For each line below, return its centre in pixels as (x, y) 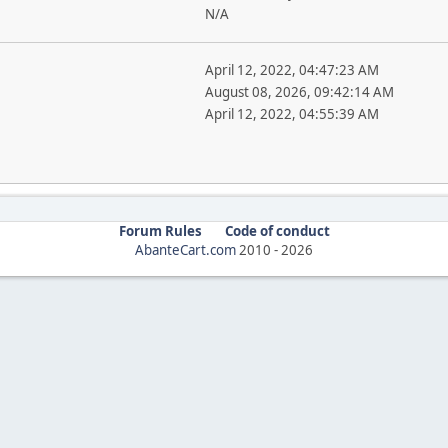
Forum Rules (160, 231)
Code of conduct (277, 231)
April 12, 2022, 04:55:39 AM (291, 114)
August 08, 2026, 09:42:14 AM (299, 92)
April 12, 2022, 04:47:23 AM (291, 70)
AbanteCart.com (185, 250)
